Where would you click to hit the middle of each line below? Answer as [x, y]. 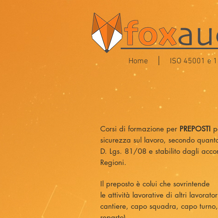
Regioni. [113, 162]
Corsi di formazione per [140, 129]
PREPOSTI [195, 129]
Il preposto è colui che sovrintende [155, 184]
